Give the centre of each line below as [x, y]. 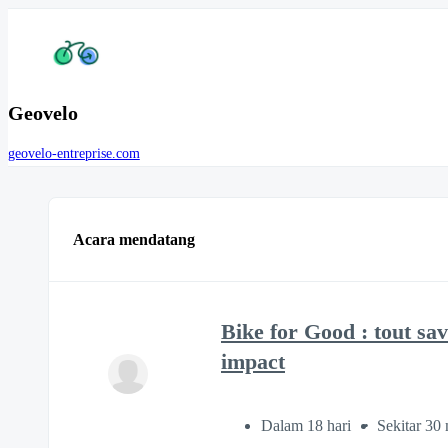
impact [253, 361]
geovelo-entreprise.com [74, 154]
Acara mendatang [134, 239]
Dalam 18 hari [308, 426]
